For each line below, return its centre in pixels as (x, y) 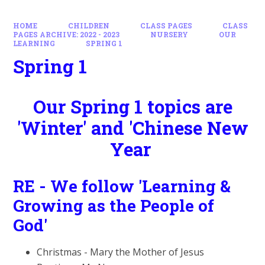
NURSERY (169, 34)
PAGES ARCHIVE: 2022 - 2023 (67, 34)
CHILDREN (89, 25)
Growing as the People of (114, 205)
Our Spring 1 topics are (132, 107)
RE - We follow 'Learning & (122, 186)
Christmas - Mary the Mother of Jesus (121, 252)
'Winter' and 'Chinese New (132, 128)
